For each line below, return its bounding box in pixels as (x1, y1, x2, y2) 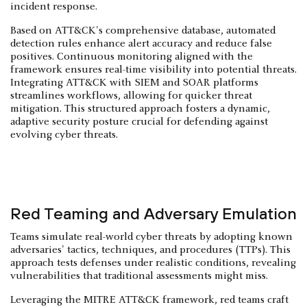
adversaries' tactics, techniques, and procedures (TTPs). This (10, 244, 291, 256)
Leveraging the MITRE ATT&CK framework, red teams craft (10, 294, 288, 306)
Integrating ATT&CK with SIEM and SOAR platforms (10, 77, 258, 88)
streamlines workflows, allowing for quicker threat (10, 90, 252, 101)
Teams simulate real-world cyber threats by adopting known (10, 231, 293, 243)
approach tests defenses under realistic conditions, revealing (10, 257, 296, 269)
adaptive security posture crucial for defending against (10, 116, 268, 127)
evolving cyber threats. (10, 129, 118, 140)
